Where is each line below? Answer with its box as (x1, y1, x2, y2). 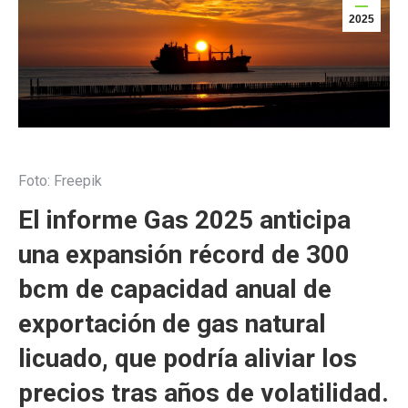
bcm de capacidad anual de (18, 274, 331, 304)
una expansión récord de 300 (18, 240, 350, 270)
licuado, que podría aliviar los (18, 343, 357, 373)
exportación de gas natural (18, 309, 326, 339)
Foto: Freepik (18, 172, 102, 189)
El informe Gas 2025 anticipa (18, 205, 351, 235)
